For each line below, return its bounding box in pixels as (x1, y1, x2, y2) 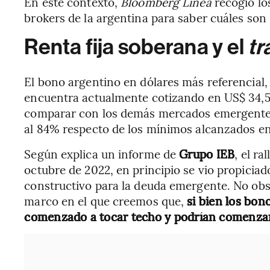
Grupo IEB (176, 146, 235, 162)
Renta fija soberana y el (24, 34, 248, 60)
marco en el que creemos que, (24, 193, 187, 209)
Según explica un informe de (24, 146, 177, 162)
